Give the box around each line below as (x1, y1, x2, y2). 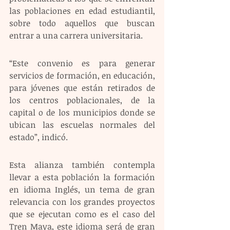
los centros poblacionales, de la (9, 94, 155, 106)
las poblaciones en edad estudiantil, (9, 5, 155, 16)
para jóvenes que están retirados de (9, 82, 155, 93)
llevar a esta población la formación (9, 171, 155, 183)
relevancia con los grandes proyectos (9, 196, 155, 207)
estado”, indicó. (9, 131, 70, 143)
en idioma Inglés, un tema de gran (9, 184, 155, 195)
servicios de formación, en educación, (9, 70, 155, 81)
